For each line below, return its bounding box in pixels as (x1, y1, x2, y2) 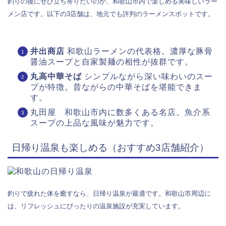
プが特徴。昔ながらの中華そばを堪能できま (30, 82, 202, 91)
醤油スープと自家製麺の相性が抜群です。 (30, 57, 193, 66)
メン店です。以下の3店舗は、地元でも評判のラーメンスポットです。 (8, 10, 214, 18)
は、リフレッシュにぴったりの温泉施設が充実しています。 (8, 202, 185, 210)
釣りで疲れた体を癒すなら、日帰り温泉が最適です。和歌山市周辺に (8, 189, 211, 197)
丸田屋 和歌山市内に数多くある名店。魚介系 (30, 107, 210, 117)
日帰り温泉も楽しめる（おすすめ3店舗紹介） (12, 142, 209, 153)
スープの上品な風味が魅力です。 (30, 118, 159, 127)
